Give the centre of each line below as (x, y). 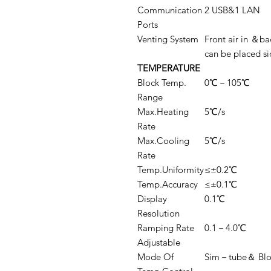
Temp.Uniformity (171, 170)
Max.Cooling (163, 141)
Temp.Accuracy (168, 184)
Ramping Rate (166, 228)
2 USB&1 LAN (232, 10)
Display (152, 199)
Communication (170, 10)
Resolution (158, 213)
